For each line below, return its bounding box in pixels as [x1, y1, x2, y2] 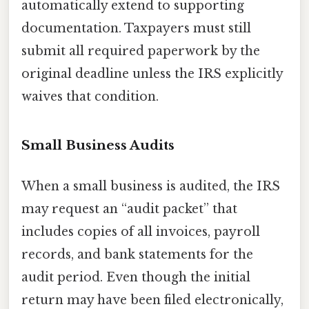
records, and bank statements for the [21, 247, 253, 263]
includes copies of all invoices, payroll [21, 224, 260, 240]
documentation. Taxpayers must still [21, 21, 251, 37]
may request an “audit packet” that [21, 201, 237, 217]
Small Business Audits [21, 137, 175, 154]
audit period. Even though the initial [21, 270, 250, 286]
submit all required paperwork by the [21, 43, 260, 59]
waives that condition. [21, 89, 159, 105]
